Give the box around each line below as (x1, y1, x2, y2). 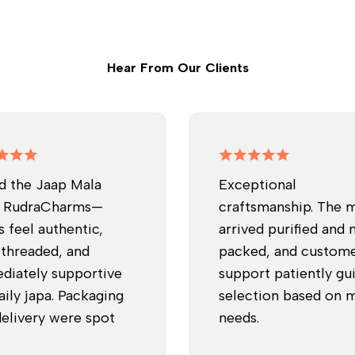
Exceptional (219, 175, 296, 193)
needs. (219, 308, 259, 326)
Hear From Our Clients (106, 59, 249, 76)
